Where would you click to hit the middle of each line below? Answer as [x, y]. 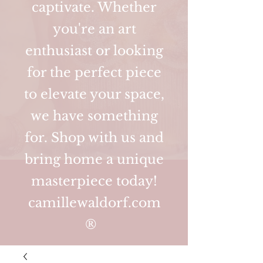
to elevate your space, [94, 94]
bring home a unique [94, 159]
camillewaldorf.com [94, 203]
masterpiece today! [94, 181]
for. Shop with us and [94, 138]
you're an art [94, 29]
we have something [94, 116]
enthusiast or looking [94, 51]
